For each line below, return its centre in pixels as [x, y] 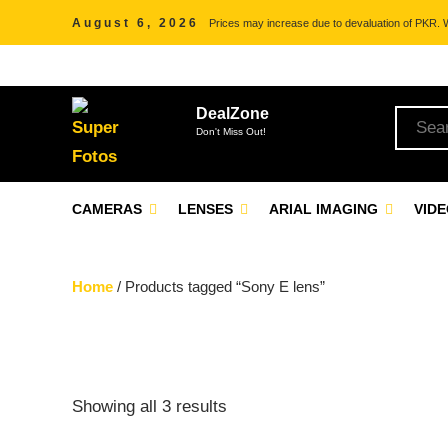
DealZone [232, 113]
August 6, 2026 [135, 23]
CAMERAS [109, 209]
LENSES [207, 209]
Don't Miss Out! [231, 131]
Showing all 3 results [149, 406]
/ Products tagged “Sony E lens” [219, 286]
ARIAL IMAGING [325, 209]
